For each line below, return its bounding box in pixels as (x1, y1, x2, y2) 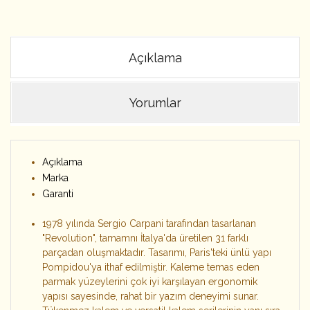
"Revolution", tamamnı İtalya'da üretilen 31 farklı (42, 232, 248, 244)
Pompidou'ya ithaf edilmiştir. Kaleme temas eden (42, 262, 259, 273)
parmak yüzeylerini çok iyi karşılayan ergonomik (42, 276, 257, 287)
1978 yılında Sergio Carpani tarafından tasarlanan (42, 218, 256, 229)
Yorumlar (129, 95, 181, 110)
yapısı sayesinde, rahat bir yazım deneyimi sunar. (42, 291, 259, 302)
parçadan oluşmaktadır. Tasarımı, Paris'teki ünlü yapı (42, 247, 271, 258)
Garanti (42, 188, 73, 199)
